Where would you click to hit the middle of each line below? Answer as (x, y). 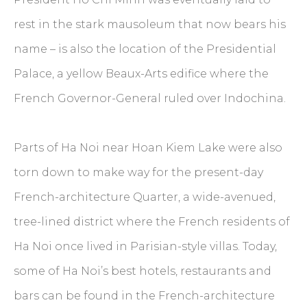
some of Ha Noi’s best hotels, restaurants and (143, 271)
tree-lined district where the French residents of (152, 222)
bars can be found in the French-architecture (144, 296)
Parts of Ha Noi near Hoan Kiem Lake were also (148, 148)
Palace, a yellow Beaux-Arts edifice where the (141, 74)
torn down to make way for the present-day (138, 173)
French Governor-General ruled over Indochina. (151, 99)
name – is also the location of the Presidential (145, 49)
